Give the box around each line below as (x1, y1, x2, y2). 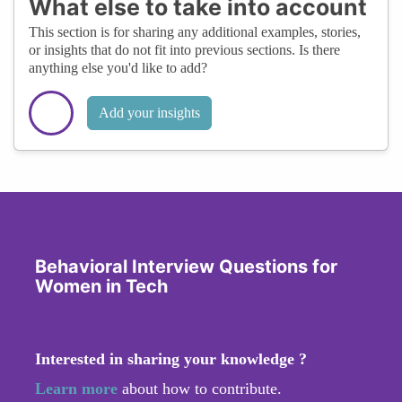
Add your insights (99, 104, 200, 120)
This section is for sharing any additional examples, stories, (29, 23, 361, 39)
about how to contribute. (118, 379, 282, 398)
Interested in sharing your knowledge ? (35, 349, 307, 368)
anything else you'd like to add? (29, 59, 207, 75)
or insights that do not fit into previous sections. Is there (29, 41, 340, 57)
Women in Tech (35, 275, 168, 297)
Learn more (35, 379, 118, 398)
